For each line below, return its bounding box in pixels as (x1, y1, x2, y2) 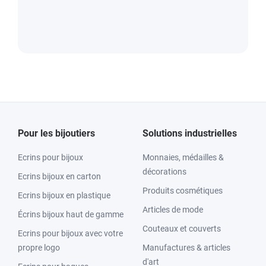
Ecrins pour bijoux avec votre (18, 229, 123, 238)
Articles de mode (142, 205, 203, 214)
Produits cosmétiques (142, 186, 223, 195)
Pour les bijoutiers (18, 128, 95, 139)
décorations (142, 167, 186, 176)
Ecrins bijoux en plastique (18, 191, 110, 200)
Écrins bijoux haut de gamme (18, 210, 123, 219)
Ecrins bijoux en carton (18, 172, 101, 181)
